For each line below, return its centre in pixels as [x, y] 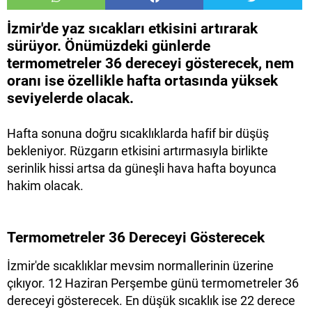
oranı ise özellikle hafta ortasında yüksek [142, 81]
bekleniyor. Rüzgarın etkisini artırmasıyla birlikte [138, 151]
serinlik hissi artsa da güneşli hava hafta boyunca [142, 169]
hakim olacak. [45, 186]
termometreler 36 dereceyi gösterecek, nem [150, 64]
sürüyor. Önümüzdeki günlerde [109, 46]
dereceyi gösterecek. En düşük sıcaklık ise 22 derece [151, 301]
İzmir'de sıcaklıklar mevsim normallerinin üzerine [140, 266]
